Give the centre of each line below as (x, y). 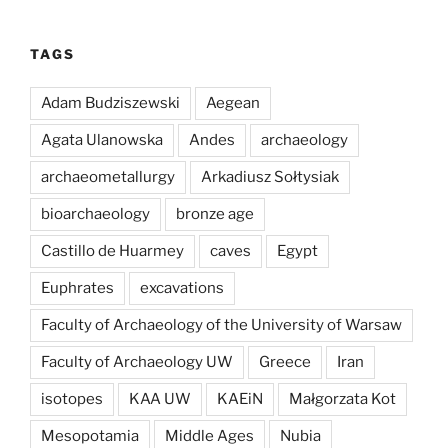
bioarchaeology (95, 213)
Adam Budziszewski (110, 102)
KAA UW (160, 398)
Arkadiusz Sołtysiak (270, 176)
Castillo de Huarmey (112, 250)
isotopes (72, 398)
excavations (182, 287)
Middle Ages (209, 435)
